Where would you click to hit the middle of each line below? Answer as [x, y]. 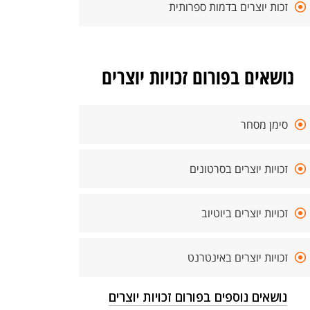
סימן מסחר [264, 125]
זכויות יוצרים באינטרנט [238, 257]
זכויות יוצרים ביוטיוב [245, 213]
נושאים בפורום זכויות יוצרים [198, 76]
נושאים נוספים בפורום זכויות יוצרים [198, 297]
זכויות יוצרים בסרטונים [239, 169]
